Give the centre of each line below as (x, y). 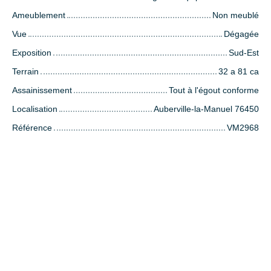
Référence (32, 128)
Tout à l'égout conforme (214, 90)
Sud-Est (244, 53)
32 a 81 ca (239, 72)
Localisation (35, 109)
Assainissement (42, 90)
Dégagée (241, 34)
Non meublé (236, 15)
